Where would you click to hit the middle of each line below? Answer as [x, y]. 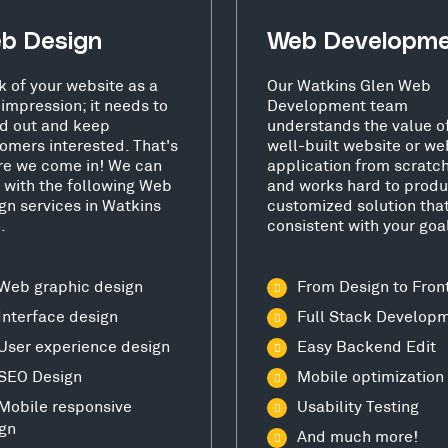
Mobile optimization [370, 375]
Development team [337, 104]
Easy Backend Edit [366, 345]
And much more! [357, 435]
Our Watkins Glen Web [349, 84]
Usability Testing [358, 405]
